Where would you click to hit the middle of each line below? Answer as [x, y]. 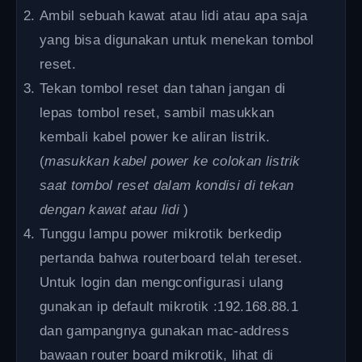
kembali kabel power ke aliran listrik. [155, 137]
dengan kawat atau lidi [110, 209]
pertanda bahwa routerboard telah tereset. [171, 258]
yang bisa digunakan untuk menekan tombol [177, 40]
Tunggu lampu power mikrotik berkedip [161, 234]
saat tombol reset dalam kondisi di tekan [167, 185]
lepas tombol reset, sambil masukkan [157, 112]
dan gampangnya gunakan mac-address [164, 330]
